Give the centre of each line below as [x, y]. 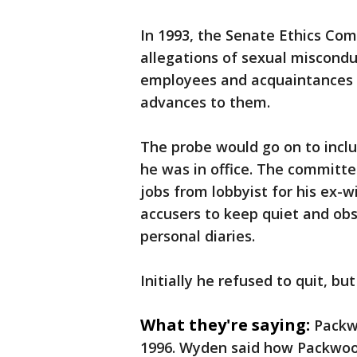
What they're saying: [225, 325]
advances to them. [207, 102]
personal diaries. [198, 236]
